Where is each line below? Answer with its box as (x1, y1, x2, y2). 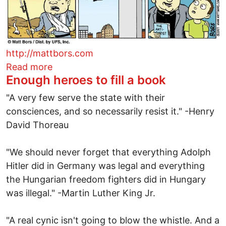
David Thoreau (6, 119, 69, 130)
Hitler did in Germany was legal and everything (6, 160, 205, 171)
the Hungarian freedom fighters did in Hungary (6, 174, 206, 185)
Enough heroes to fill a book (6, 72, 166, 87)
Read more (6, 61, 52, 72)
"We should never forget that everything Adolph (6, 146, 211, 157)
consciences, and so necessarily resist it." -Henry (6, 105, 214, 117)
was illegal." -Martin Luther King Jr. (6, 187, 155, 198)
